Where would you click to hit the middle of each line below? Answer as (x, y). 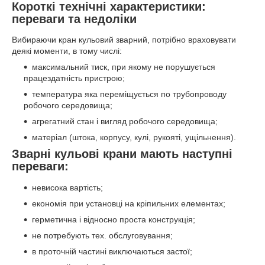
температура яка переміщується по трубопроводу (129, 94)
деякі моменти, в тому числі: (67, 51)
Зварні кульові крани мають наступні (122, 154)
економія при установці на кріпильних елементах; (129, 204)
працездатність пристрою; (74, 78)
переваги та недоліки (74, 19)
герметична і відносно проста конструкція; (114, 220)
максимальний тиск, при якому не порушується (124, 67)
